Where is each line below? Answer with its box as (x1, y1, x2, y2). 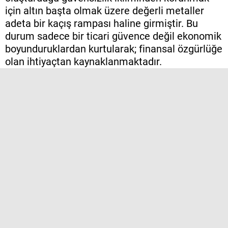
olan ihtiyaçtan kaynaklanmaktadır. (5, 55, 162, 68)
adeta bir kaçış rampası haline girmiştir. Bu (5, 17, 198, 30)
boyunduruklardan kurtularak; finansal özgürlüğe (5, 43, 222, 55)
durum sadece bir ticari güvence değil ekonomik (5, 30, 221, 43)
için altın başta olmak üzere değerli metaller (5, 5, 204, 17)
